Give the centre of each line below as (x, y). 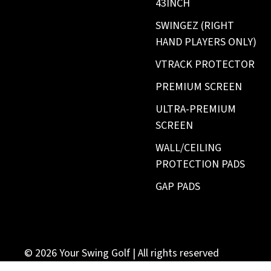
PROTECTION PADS (201, 165)
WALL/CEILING (189, 148)
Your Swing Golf (95, 253)
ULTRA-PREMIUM (196, 109)
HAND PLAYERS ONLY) (206, 42)
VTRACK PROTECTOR (205, 65)
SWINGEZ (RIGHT (195, 26)
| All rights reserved (175, 253)
